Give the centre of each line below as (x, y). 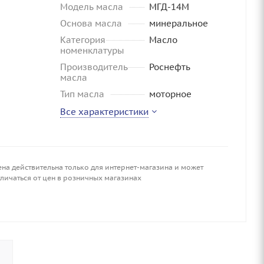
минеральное (178, 23)
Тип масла (82, 94)
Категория (83, 40)
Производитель (94, 67)
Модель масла (92, 7)
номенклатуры (92, 50)
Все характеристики (104, 112)
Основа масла (91, 23)
